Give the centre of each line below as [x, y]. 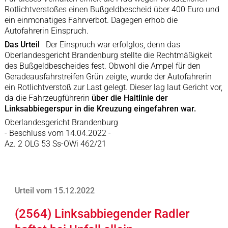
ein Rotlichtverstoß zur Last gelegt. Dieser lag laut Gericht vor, [113, 87]
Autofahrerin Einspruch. [46, 31]
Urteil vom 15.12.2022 [54, 191]
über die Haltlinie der [130, 98]
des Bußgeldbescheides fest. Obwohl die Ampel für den [102, 66]
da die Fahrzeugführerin [48, 98]
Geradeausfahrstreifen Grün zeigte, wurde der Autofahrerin [108, 77]
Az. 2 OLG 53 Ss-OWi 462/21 [55, 144]
